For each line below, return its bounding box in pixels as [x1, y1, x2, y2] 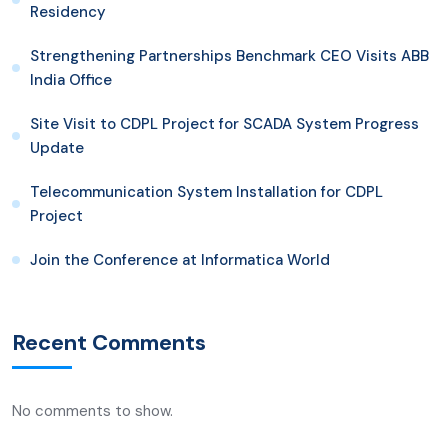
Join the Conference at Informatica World [30, 249, 330, 270]
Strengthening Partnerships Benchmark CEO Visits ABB [30, 45, 429, 66]
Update [30, 137, 84, 158]
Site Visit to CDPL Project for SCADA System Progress [30, 113, 419, 134]
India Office [30, 69, 112, 90]
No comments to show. [12, 400, 173, 421]
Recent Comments [12, 327, 206, 357]
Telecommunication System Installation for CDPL [30, 181, 383, 202]
